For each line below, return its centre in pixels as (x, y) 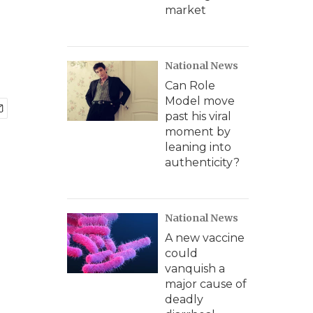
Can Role (190, 86)
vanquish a (195, 269)
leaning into (198, 147)
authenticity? (202, 162)
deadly (184, 299)
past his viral (198, 116)
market (185, 10)
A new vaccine (205, 238)
